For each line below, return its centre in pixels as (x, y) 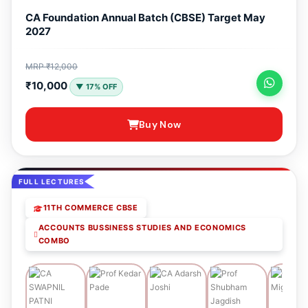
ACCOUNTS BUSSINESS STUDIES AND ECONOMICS (142, 228)
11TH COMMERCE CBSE (90, 208)
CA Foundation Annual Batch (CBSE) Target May (145, 18)
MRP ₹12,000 (52, 66)
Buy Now (160, 124)
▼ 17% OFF (96, 87)
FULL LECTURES (52, 181)
